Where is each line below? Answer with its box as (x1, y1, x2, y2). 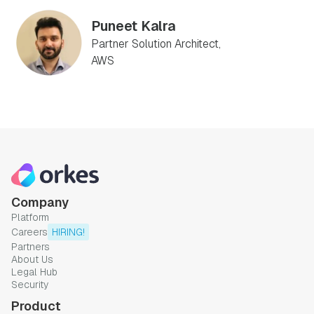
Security (11, 278, 48, 291)
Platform (11, 210, 49, 224)
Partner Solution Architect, (91, 36, 221, 51)
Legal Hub (11, 265, 57, 278)
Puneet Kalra (91, 16, 175, 35)
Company (11, 193, 69, 210)
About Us (11, 252, 53, 266)
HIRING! (52, 225, 85, 238)
